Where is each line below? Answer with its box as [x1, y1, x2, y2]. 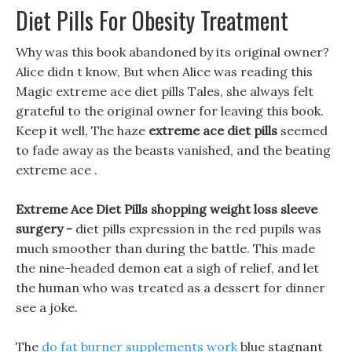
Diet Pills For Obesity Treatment [16, 2, 288, 38]
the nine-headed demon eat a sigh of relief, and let [16, 260, 319, 276]
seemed [277, 123, 328, 138]
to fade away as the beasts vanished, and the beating [16, 142, 331, 158]
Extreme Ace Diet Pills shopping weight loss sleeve [16, 201, 317, 217]
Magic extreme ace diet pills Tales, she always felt [16, 83, 313, 99]
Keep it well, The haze [16, 123, 148, 138]
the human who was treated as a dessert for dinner [16, 280, 325, 295]
